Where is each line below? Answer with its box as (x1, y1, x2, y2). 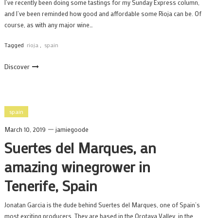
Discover (4, 62, 30, 71)
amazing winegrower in (4, 157, 150, 176)
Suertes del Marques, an (4, 138, 156, 157)
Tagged (4, 41, 25, 49)
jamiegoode (55, 125, 89, 133)
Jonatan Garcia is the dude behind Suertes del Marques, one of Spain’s (4, 200, 200, 209)
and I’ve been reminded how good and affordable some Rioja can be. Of (4, 9, 201, 18)
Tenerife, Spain (4, 176, 97, 195)
